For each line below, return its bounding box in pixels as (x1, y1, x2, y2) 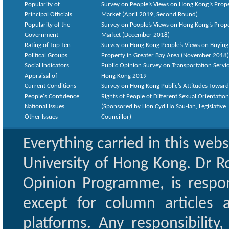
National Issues (25, 103, 64, 110)
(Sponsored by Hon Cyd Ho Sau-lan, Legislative (101, 103, 226, 110)
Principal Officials (25, 11, 72, 18)
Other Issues (25, 113, 58, 120)
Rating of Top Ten (25, 42, 71, 49)
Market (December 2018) (101, 32, 170, 38)
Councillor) (101, 113, 131, 120)
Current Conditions (25, 83, 76, 89)
